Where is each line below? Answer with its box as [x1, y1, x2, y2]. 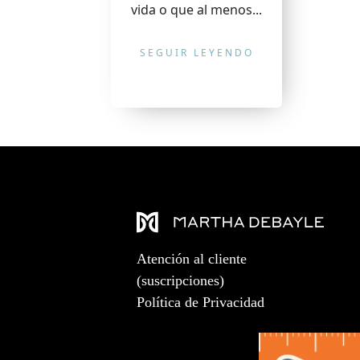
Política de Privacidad [136, 294, 264, 310]
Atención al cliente [136, 251, 247, 267]
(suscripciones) [136, 272, 224, 288]
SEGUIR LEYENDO [139, 46, 254, 59]
